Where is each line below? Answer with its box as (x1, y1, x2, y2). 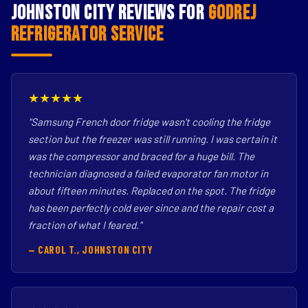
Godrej (208, 1, 256, 25)
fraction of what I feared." (28, 219, 142, 231)
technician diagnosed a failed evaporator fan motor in (28, 167, 268, 179)
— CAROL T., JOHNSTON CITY (28, 243, 153, 256)
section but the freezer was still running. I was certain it (28, 133, 277, 145)
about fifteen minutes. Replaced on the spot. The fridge (28, 184, 275, 197)
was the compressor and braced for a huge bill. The (28, 150, 254, 162)
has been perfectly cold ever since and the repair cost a (28, 201, 274, 214)
